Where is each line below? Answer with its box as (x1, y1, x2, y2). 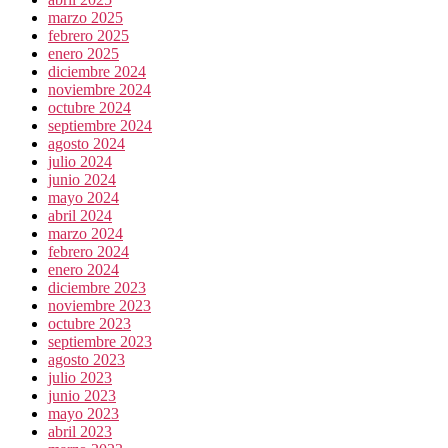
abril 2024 (48, 206, 112, 224)
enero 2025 (48, 44, 119, 62)
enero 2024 (48, 260, 119, 278)
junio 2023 (48, 386, 116, 404)
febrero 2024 (48, 242, 129, 260)
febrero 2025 (48, 26, 129, 44)
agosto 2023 (48, 350, 125, 368)
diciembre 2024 (48, 62, 146, 80)
